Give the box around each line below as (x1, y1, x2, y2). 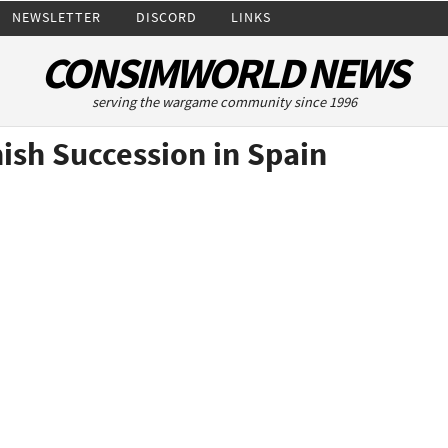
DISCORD (135, 7, 197, 26)
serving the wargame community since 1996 (91, 93, 357, 111)
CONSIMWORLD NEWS (41, 46, 407, 100)
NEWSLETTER (12, 7, 102, 26)
